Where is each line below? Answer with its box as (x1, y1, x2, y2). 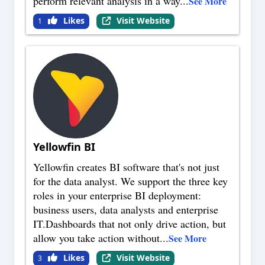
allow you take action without (33, 231, 160, 245)
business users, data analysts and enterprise (33, 202, 218, 217)
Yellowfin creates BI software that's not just (33, 160, 219, 174)
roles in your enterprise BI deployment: (33, 188, 201, 203)
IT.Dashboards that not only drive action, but (33, 216, 226, 231)
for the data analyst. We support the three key (33, 174, 228, 189)
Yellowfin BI (33, 140, 95, 154)
